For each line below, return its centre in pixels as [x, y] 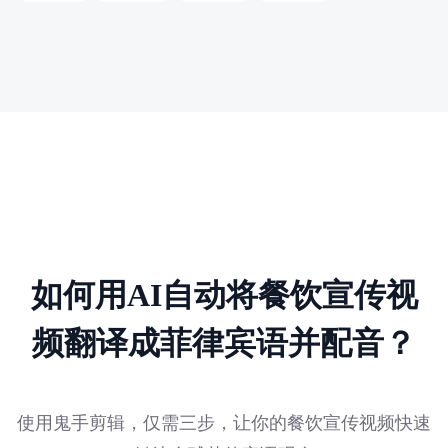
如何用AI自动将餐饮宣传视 [224, 294]
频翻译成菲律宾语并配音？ [224, 342]
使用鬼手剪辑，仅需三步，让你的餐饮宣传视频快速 [224, 422]
